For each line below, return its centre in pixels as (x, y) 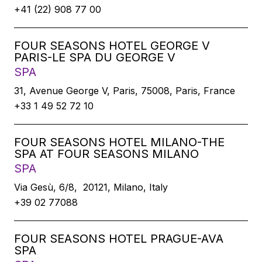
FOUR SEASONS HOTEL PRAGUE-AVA (119, 239)
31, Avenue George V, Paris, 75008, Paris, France (125, 91)
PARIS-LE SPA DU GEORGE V (95, 57)
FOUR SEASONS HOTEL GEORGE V (112, 46)
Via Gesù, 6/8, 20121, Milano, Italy (91, 187)
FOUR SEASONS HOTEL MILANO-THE (119, 142)
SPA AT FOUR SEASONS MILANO (106, 154)
